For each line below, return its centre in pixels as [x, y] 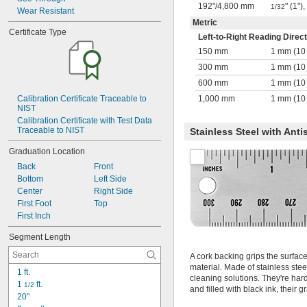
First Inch [34, 216]
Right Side [113, 191]
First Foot [34, 204]
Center [30, 191]
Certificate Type [38, 32]
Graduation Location [47, 151]
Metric [205, 23]
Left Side [110, 179]
